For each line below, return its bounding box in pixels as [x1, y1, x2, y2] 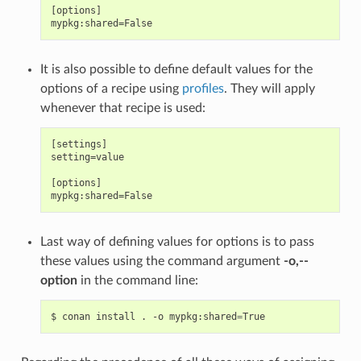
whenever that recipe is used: [39, 101, 205, 114]
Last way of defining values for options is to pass [39, 234, 314, 248]
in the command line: [77, 273, 198, 287]
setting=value [50, 151, 124, 163]
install [95, 310, 135, 322]
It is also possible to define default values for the [39, 62, 313, 76]
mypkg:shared [168, 310, 237, 322]
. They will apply [223, 81, 315, 95]
